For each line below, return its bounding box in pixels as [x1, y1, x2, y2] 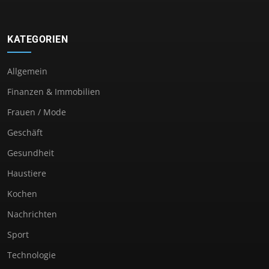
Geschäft [7, 126, 43, 138]
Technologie [7, 249, 56, 261]
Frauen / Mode [7, 106, 66, 118]
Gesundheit [7, 147, 54, 159]
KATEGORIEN [7, 33, 68, 45]
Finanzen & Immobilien [7, 85, 100, 97]
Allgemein [7, 65, 47, 77]
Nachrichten [7, 208, 57, 220]
